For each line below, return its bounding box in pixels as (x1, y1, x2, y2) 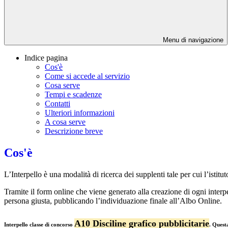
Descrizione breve (45, 127, 103, 136)
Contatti (45, 99, 70, 108)
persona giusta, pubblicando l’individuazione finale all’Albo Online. (4, 196, 222, 205)
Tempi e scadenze (45, 90, 102, 99)
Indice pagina (24, 53, 68, 63)
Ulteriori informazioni (45, 108, 115, 118)
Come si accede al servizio (45, 72, 130, 81)
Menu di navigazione (161, 36, 223, 44)
